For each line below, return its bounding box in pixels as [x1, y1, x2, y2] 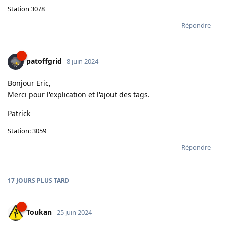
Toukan [26, 207, 52, 217]
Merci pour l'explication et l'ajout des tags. [8, 89, 150, 99]
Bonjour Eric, [8, 78, 51, 88]
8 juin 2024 [67, 56, 98, 66]
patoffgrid [26, 56, 62, 66]
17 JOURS [8, 176, 35, 185]
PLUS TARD [35, 176, 69, 185]
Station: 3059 [8, 126, 46, 135]
